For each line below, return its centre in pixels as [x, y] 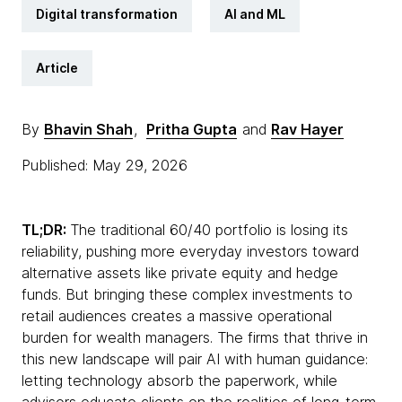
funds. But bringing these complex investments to [187, 294]
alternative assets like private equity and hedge [180, 273]
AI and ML [255, 14]
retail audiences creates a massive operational [177, 316]
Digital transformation [107, 14]
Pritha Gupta [192, 129]
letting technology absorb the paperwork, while [179, 380]
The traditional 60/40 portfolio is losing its [209, 230]
